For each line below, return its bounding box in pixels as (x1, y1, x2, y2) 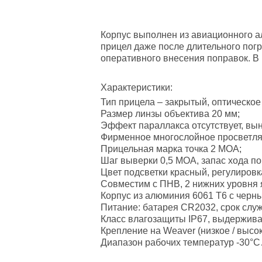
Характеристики (101, 82, 170, 92)
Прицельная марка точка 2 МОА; (101, 143, 242, 154)
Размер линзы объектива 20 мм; (101, 108, 240, 119)
